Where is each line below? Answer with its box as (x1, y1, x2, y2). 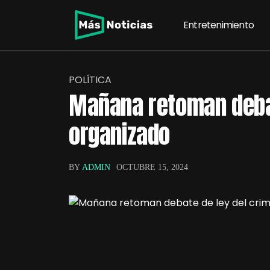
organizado (69, 116, 171, 152)
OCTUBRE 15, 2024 (116, 163, 188, 172)
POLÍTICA (69, 73, 111, 87)
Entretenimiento (183, 18, 254, 32)
